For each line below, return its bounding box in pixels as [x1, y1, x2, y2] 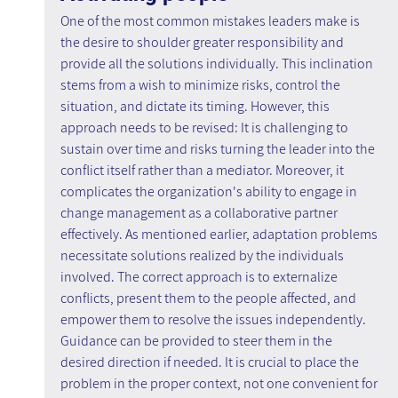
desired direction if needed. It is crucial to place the [60, 353, 362, 372]
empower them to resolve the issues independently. [60, 310, 369, 330]
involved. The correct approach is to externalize [60, 267, 340, 287]
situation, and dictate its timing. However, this [60, 97, 332, 116]
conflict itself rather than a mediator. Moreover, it [60, 161, 346, 180]
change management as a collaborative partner [60, 203, 340, 223]
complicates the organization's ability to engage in [60, 182, 360, 202]
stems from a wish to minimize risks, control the [60, 76, 343, 95]
